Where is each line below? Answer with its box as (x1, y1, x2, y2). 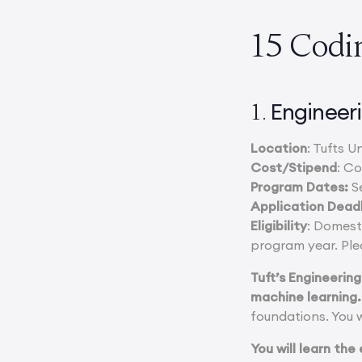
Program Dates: (250, 179, 352, 196)
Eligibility (250, 217, 308, 234)
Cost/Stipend (250, 159, 338, 176)
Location (250, 140, 308, 157)
